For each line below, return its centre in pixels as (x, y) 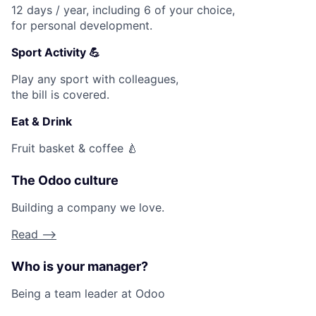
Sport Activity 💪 (56, 53)
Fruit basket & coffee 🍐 (75, 148)
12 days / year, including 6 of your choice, (123, 10)
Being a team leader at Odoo (88, 294)
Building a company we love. (88, 208)
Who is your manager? (80, 267)
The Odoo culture (65, 181)
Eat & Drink (42, 122)
